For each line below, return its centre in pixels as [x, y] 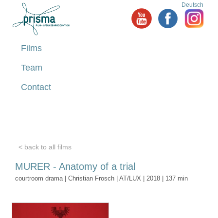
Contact [36, 87]
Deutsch [192, 5]
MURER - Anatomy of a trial [75, 167]
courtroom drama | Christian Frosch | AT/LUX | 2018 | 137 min [101, 179]
